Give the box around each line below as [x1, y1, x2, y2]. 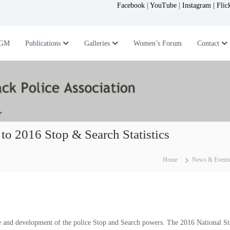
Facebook [117, 2, 145, 9]
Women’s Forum [133, 40, 182, 47]
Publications [25, 40, 61, 47]
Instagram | [182, 2, 217, 9]
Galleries [84, 40, 110, 47]
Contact [197, 40, 219, 47]
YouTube [150, 2, 177, 9]
